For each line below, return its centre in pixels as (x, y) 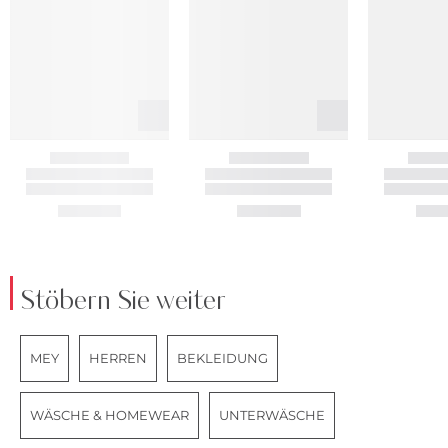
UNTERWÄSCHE (272, 414)
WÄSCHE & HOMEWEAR (109, 414)
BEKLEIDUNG (222, 357)
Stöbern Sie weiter (123, 301)
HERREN (118, 357)
